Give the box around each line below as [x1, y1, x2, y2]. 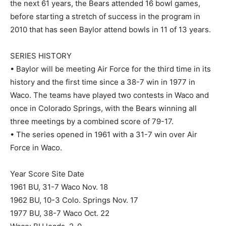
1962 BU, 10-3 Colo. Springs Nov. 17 [10, 195, 138, 205]
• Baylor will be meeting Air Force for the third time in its [10, 64, 211, 74]
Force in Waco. [10, 142, 62, 152]
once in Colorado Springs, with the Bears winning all [10, 103, 197, 113]
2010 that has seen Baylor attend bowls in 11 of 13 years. [10, 24, 211, 34]
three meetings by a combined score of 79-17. [10, 116, 174, 126]
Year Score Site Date [10, 168, 84, 179]
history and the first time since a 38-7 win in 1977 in [10, 77, 195, 87]
